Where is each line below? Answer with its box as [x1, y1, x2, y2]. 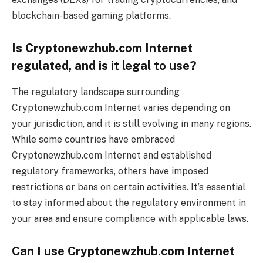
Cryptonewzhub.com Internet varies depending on [12, 102, 230, 113]
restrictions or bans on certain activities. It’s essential [12, 181, 245, 193]
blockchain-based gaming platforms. [12, 9, 171, 21]
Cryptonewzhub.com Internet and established [12, 149, 211, 161]
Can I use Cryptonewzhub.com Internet [12, 244, 235, 259]
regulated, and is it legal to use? [12, 59, 197, 73]
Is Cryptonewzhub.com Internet [12, 41, 193, 56]
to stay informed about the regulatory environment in [12, 197, 246, 208]
